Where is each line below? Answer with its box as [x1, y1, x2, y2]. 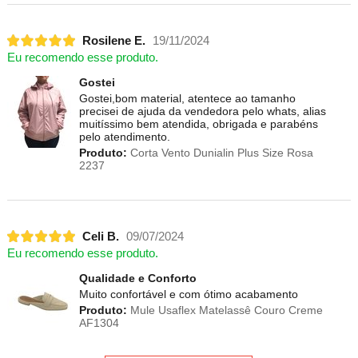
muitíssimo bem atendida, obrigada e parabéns [78, 117, 318, 131]
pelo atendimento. [78, 130, 170, 144]
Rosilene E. [82, 34, 145, 47]
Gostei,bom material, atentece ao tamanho [78, 92, 296, 105]
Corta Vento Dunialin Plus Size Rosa [126, 146, 313, 160]
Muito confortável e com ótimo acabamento [78, 288, 298, 301]
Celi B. [82, 229, 119, 243]
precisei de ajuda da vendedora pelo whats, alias [78, 105, 326, 118]
